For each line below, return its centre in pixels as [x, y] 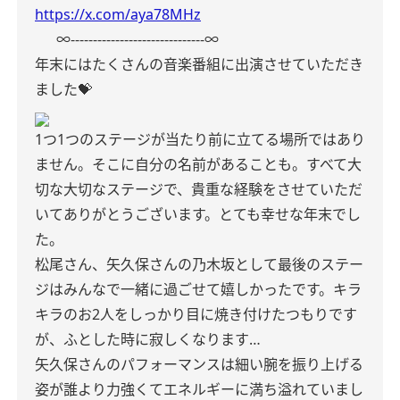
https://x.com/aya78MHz [118, 14]
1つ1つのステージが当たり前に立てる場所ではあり [200, 139]
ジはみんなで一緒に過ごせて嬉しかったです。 [184, 289]
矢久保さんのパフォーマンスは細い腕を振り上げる [199, 364]
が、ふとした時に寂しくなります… [148, 339]
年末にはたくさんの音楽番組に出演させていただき [199, 64]
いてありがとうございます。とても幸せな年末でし [198, 214]
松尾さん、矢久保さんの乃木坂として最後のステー [199, 264]
